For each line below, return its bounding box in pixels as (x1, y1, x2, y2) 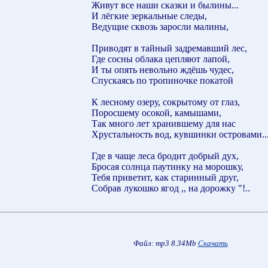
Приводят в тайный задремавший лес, (92, 42, 247, 53)
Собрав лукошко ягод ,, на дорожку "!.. (92, 182, 250, 193)
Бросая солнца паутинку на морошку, (92, 161, 243, 172)
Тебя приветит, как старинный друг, (92, 172, 239, 182)
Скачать (197, 239, 228, 248)
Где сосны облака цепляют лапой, (92, 53, 230, 64)
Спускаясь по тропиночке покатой (92, 75, 233, 86)
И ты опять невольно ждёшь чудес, (92, 64, 234, 75)
